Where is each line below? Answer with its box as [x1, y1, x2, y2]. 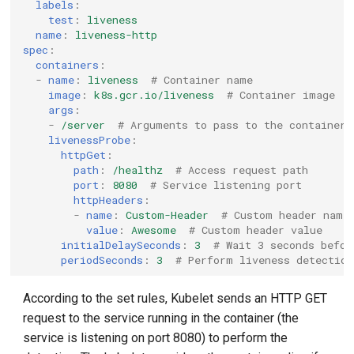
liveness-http [75, 27, 158, 42]
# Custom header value [189, 222, 323, 237]
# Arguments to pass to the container [118, 117, 347, 132]
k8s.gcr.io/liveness [94, 87, 215, 102]
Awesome [131, 222, 177, 237]
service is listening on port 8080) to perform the [23, 330, 288, 345]
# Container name [151, 72, 254, 87]
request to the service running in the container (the [23, 311, 299, 326]
